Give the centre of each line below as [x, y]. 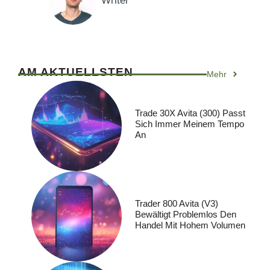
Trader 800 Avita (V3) [177, 204]
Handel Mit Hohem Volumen [190, 225]
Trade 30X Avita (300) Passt [190, 113]
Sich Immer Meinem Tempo [190, 124]
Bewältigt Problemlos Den [186, 215]
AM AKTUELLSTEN [76, 72]
